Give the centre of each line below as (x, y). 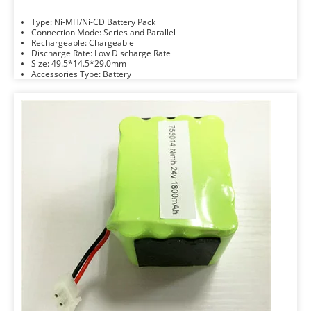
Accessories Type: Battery (117, 74)
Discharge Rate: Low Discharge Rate (133, 53)
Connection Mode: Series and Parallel (140, 32)
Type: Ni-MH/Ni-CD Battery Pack (105, 22)
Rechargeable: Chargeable (111, 43)
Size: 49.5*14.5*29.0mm (89, 64)
